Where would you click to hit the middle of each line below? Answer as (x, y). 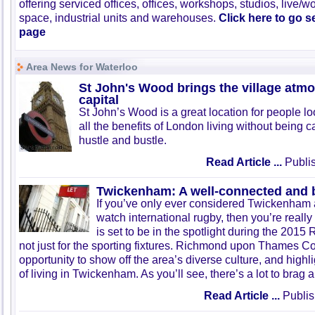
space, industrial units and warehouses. (119, 18)
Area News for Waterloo (82, 67)
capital (99, 99)
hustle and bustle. (124, 140)
